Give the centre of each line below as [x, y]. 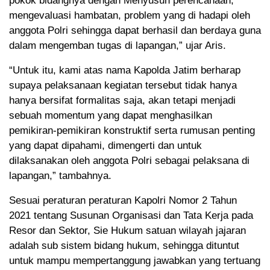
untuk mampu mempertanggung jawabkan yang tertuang [135, 261]
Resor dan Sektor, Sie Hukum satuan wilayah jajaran [127, 231]
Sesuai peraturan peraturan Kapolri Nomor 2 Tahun [123, 201]
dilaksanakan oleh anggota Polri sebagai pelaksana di [129, 161]
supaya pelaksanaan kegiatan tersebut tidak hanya [123, 86]
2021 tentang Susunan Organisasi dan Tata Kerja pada [131, 216]
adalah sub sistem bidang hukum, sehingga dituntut [124, 246]
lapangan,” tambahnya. [60, 176]
